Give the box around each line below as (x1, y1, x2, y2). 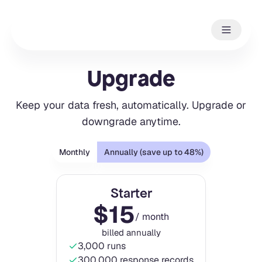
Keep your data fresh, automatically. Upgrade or (16, 98, 246, 112)
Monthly (58, 146, 90, 157)
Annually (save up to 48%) (104, 146, 204, 157)
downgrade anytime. (81, 114, 181, 128)
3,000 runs (78, 239, 126, 252)
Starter (110, 184, 152, 202)
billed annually (101, 226, 161, 238)
